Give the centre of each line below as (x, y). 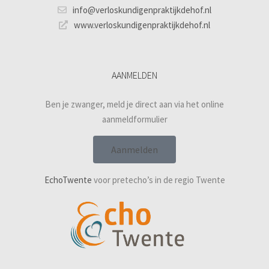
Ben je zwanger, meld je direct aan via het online (134, 104)
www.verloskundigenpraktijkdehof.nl (142, 25)
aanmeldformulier (134, 119)
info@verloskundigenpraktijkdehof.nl (142, 10)
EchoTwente (68, 180)
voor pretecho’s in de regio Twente (158, 180)
